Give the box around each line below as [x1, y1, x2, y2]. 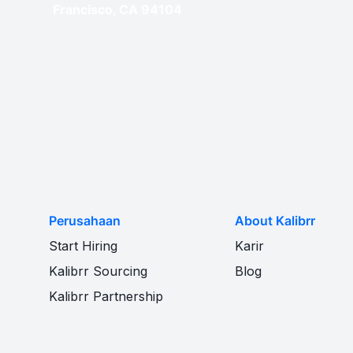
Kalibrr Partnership [49, 288, 164, 304]
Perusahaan [49, 213, 121, 229]
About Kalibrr [235, 213, 315, 229]
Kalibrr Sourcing [49, 263, 148, 279]
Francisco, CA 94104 [53, 2, 183, 17]
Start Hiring [49, 238, 118, 254]
